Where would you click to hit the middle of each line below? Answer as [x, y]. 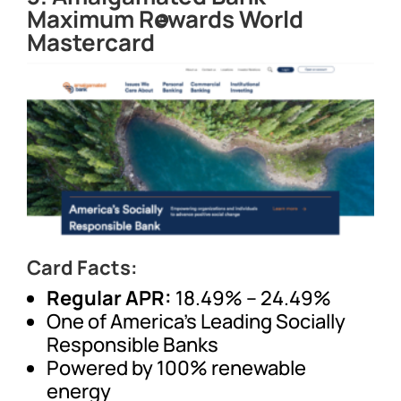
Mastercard [91, 42]
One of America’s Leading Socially [196, 322]
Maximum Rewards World [166, 18]
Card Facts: [83, 268]
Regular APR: [111, 299]
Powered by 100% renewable [177, 368]
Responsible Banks [133, 345]
